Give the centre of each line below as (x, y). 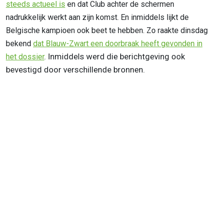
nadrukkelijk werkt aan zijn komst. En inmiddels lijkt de (97, 18)
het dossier (25, 57)
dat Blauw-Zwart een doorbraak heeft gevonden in (118, 44)
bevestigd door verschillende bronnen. (75, 70)
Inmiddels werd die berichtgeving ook (116, 57)
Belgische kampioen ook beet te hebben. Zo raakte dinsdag (107, 31)
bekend (19, 44)
